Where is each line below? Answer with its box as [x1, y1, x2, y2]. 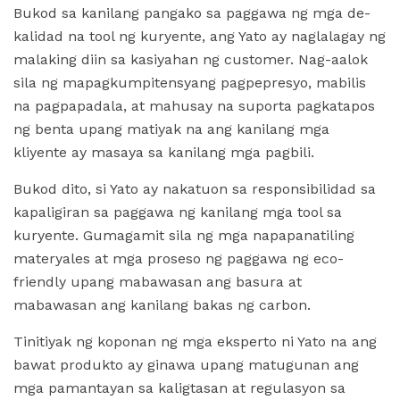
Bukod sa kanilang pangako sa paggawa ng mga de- [13, 4, 371, 21]
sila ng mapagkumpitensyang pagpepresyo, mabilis [13, 74, 366, 91]
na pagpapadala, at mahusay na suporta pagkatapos [13, 97, 375, 114]
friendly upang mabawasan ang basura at [13, 273, 302, 290]
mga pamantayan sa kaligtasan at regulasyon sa [13, 379, 346, 396]
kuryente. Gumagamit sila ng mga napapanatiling [13, 227, 354, 244]
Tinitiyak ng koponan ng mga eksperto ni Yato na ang [13, 333, 377, 350]
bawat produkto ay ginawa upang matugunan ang [13, 356, 359, 373]
